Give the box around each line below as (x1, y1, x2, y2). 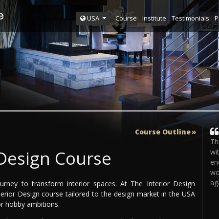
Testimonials (172, 13, 210, 22)
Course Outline (135, 127, 191, 136)
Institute (142, 13, 167, 22)
